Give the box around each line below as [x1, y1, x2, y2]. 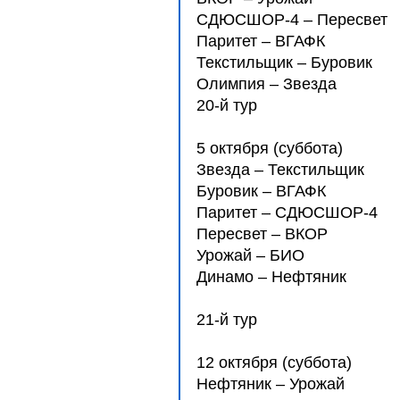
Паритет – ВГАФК [196, 32, 325, 50]
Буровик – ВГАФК [196, 182, 335, 200]
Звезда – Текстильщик [196, 161, 382, 179]
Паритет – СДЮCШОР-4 [196, 204, 391, 221]
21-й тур [196, 311, 257, 329]
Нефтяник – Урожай [196, 375, 354, 393]
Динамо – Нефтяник [196, 268, 360, 286]
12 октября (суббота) [196, 354, 352, 371]
